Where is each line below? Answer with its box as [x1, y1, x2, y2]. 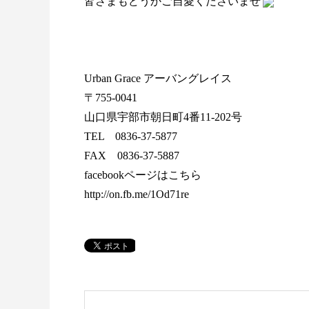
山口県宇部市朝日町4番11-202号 [84, 111, 242, 123]
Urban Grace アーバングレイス [84, 72, 232, 84]
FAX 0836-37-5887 [84, 150, 179, 161]
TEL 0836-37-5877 [84, 130, 177, 142]
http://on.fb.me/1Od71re [84, 188, 189, 200]
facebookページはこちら [84, 169, 201, 181]
